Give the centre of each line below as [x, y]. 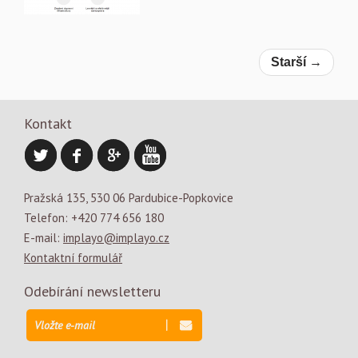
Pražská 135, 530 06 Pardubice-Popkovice [129, 198]
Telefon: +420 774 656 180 [94, 218]
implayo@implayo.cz [116, 238]
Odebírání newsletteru [92, 291]
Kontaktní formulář [73, 258]
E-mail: [44, 238]
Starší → [296, 62]
